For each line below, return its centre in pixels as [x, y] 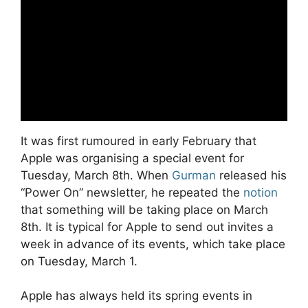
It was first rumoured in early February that [139, 141]
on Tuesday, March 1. [79, 261]
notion [261, 192]
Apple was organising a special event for [132, 158]
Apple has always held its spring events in [136, 296]
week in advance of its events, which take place [153, 244]
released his [251, 175]
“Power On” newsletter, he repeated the [132, 192]
